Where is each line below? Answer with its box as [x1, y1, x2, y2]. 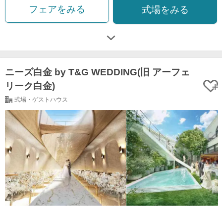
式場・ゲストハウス [14, 96, 68, 104]
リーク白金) [5, 81, 55, 92]
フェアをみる [28, 4, 85, 15]
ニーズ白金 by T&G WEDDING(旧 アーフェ [5, 67, 190, 78]
